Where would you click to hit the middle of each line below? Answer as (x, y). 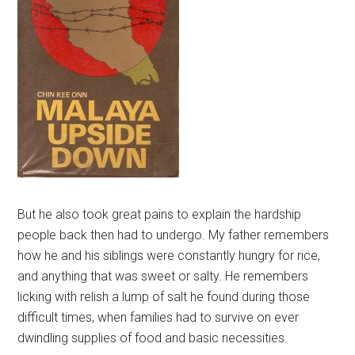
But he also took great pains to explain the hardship (160, 214)
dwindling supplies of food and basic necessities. (153, 338)
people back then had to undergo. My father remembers (174, 235)
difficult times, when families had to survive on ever (158, 317)
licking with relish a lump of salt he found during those (164, 297)
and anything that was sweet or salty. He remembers (163, 276)
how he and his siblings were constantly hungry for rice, (169, 256)
